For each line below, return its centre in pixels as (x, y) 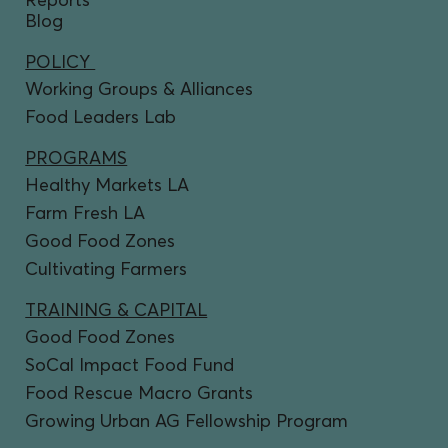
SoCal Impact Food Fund (130, 364)
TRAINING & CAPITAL (116, 309)
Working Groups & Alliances (139, 88)
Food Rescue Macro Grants (139, 392)
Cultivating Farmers (106, 268)
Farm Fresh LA (85, 212)
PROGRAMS (76, 157)
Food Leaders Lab (101, 116)
